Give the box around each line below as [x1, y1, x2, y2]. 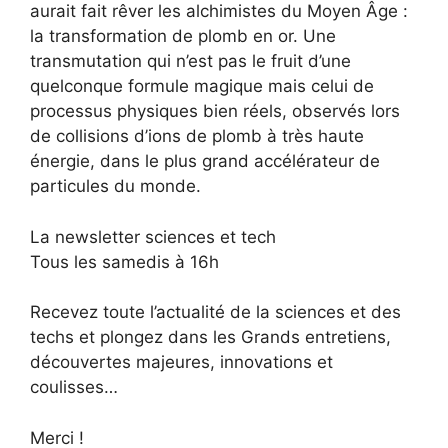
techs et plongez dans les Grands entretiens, [30, 327, 391, 348]
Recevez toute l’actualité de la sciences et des [30, 302, 401, 323]
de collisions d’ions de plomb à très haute [30, 126, 364, 147]
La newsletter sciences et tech [30, 226, 276, 247]
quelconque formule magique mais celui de [30, 76, 374, 97]
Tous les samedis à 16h [30, 251, 219, 272]
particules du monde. [30, 176, 201, 197]
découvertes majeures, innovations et [30, 352, 333, 373]
